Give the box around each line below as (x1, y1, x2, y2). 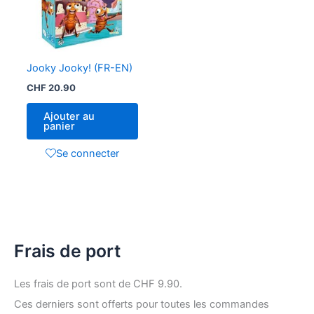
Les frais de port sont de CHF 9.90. (14, 278, 182, 291)
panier (43, 120, 75, 133)
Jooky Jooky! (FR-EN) (26, 62, 132, 75)
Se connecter (55, 146, 119, 160)
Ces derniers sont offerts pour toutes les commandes (14, 298, 269, 311)
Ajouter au (43, 110, 95, 123)
